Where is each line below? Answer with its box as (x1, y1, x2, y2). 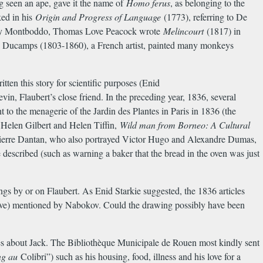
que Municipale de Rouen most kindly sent (102, 236, 259, 249)
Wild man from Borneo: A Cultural (120, 119, 250, 131)
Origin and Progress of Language (35, 11, 161, 23)
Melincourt (163, 25, 204, 38)
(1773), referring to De (161, 11, 247, 23)
